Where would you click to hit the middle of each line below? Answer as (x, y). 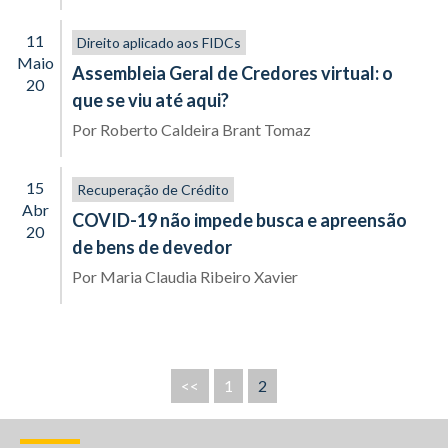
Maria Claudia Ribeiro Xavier (199, 276)
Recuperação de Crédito (153, 189)
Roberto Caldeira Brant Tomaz (205, 129)
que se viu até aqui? (150, 100)
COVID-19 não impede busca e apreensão (239, 220)
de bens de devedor (152, 247)
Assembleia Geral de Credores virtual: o (232, 73)
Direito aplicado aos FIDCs (159, 42)
